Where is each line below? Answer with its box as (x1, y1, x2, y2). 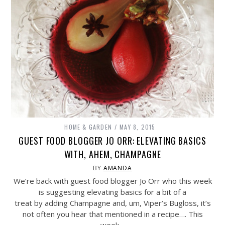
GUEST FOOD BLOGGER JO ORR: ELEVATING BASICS (19, 134, 206, 148)
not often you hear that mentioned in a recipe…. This (22, 209, 203, 219)
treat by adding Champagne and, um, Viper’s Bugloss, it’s (14, 198, 211, 208)
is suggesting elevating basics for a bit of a (39, 187, 186, 197)
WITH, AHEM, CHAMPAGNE (64, 148, 161, 161)
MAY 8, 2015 (120, 123, 156, 132)
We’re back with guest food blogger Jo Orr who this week (13, 176, 212, 186)
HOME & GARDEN (64, 123, 113, 132)
